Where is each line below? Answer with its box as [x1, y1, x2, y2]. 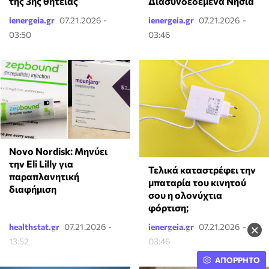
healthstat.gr [9, 222, 59, 232]
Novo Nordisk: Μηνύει [9, 145, 107, 157]
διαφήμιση [9, 183, 56, 195]
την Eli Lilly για [9, 157, 73, 169]
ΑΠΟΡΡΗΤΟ [215, 255, 260, 265]
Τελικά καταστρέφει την [148, 164, 256, 176]
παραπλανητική [9, 170, 79, 182]
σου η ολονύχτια [148, 189, 222, 201]
